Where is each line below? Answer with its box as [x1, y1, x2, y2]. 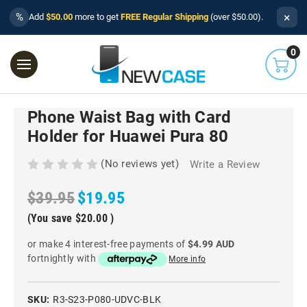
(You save [27, 212, 73, 225]
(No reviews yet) [101, 157, 180, 170]
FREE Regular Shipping [121, 12, 208, 22]
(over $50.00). [208, 12, 263, 22]
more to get [73, 12, 121, 22]
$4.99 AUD [187, 238, 235, 250]
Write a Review [190, 158, 260, 171]
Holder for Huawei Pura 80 [27, 126, 229, 146]
